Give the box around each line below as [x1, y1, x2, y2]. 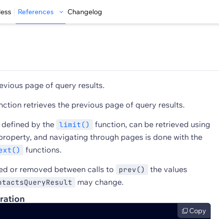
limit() [59, 120, 90, 129]
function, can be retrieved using [93, 119, 210, 129]
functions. [23, 145, 62, 154]
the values [148, 164, 187, 174]
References [18, 7, 54, 16]
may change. [75, 177, 124, 187]
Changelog [67, 7, 102, 16]
